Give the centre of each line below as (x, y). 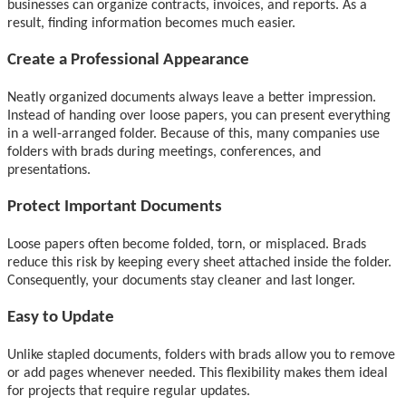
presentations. (49, 170)
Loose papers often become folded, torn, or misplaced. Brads (187, 244)
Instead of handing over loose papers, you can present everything (199, 116)
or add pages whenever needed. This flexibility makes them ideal (198, 373)
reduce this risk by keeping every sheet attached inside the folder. (199, 262)
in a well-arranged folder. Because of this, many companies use (193, 134)
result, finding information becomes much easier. (151, 23)
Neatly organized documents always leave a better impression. (192, 97)
